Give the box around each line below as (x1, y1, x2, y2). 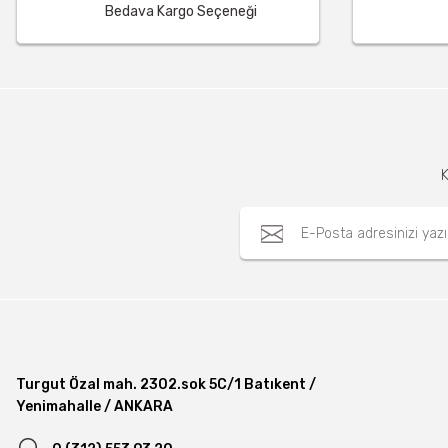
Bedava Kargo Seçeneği (105, 3, 257, 20)
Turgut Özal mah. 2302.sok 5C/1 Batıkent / (16, 376, 316, 393)
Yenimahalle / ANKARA (16, 398, 173, 415)
